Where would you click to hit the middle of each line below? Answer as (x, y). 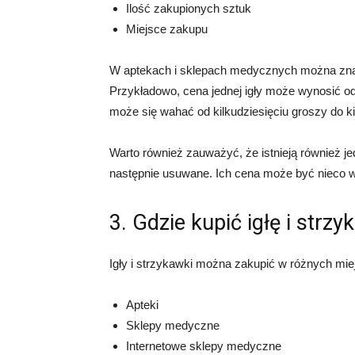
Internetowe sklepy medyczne (204, 346)
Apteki (142, 305)
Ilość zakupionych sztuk (189, 8)
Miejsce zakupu (167, 29)
